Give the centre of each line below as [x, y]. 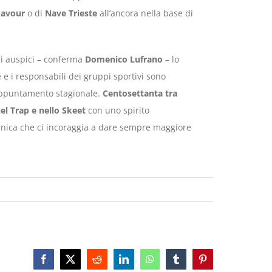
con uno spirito [117, 110]
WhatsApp [170, 263]
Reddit [109, 263]
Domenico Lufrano [124, 59]
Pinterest [218, 263]
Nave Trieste [71, 13]
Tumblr [189, 263]
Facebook [62, 263]
